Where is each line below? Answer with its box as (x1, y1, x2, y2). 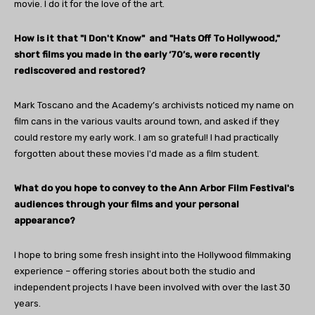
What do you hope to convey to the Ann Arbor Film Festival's (14, 183, 294, 194)
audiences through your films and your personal (14, 199, 239, 210)
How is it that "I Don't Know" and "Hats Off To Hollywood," (14, 33, 280, 44)
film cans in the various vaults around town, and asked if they (14, 116, 279, 127)
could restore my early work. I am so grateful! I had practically (14, 132, 278, 143)
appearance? (14, 215, 75, 226)
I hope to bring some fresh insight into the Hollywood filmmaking (14, 250, 291, 261)
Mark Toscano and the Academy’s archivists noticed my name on (14, 100, 294, 111)
